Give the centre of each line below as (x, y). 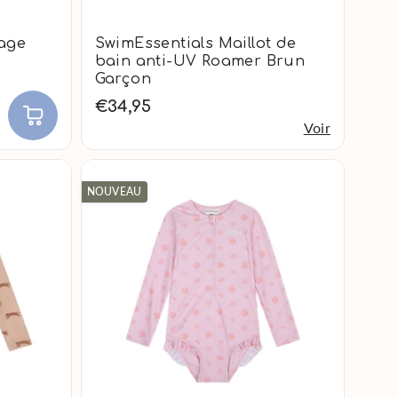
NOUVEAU (114, 192)
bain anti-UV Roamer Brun (200, 62)
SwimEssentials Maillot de (195, 44)
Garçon (123, 80)
